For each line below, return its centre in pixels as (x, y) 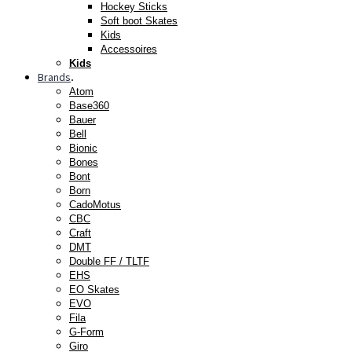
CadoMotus (95, 204)
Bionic (83, 148)
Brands (54, 77)
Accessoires (129, 49)
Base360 (89, 105)
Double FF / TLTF (109, 261)
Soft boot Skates (139, 20)
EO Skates (94, 289)
